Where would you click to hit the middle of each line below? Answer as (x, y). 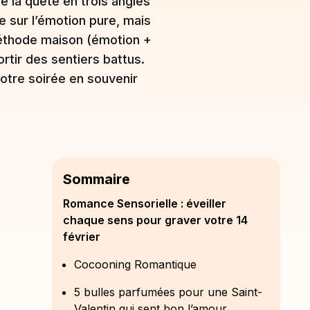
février (82, 237)
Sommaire (97, 179)
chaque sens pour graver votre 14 (155, 220)
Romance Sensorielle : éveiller (145, 203)
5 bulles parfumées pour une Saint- (168, 292)
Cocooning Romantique (135, 264)
